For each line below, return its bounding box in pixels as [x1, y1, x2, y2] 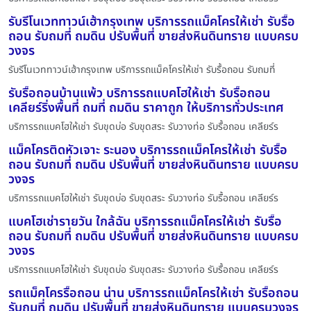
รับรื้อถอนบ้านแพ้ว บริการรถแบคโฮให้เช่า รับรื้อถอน [8, 83, 270, 103]
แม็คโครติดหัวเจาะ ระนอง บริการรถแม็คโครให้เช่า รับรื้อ [8, 140, 287, 160]
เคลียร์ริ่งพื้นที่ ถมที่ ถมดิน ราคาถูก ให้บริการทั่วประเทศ [8, 98, 284, 117]
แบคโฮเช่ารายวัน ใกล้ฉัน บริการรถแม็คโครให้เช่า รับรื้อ [8, 212, 282, 231]
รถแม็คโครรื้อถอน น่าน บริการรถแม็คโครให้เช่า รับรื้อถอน [8, 283, 299, 303]
